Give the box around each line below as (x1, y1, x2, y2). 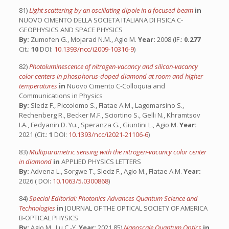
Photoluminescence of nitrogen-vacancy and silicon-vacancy (29, 62, 198, 71)
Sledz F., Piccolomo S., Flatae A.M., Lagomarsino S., (29, 101, 184, 110)
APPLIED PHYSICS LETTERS (59, 157, 141, 166)
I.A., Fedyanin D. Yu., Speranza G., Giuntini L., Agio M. (18, 120, 179, 129)
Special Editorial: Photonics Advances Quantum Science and (29, 194, 198, 203)
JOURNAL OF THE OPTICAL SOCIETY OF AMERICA (63, 203, 208, 213)
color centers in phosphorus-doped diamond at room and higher (18, 72, 203, 81)
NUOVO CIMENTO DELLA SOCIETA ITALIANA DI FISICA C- (18, 15, 183, 25)
